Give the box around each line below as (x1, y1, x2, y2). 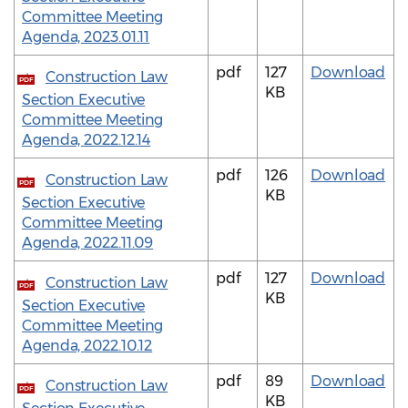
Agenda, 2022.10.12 (22, 337, 153, 355)
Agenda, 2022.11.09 (22, 234, 154, 252)
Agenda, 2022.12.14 (22, 131, 151, 149)
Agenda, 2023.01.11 (22, 28, 150, 46)
